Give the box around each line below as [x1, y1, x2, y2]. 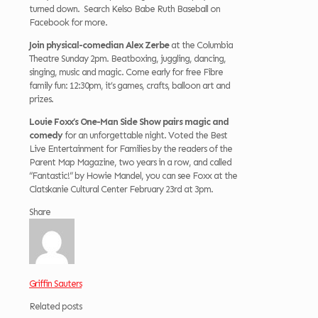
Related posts [29, 300, 82, 312]
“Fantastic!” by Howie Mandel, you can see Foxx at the [29, 170, 237, 181]
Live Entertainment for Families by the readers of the [29, 143, 232, 154]
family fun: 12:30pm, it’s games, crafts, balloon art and [29, 79, 230, 91]
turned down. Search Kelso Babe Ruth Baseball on [29, 3, 220, 14]
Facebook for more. [29, 16, 107, 28]
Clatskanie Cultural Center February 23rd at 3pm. [29, 183, 213, 194]
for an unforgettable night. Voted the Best [62, 129, 227, 141]
